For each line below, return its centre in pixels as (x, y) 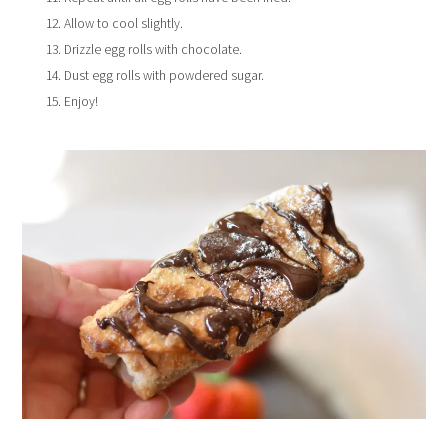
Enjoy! (81, 102)
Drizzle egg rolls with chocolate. (153, 50)
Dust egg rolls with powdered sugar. (164, 76)
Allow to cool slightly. (124, 24)
